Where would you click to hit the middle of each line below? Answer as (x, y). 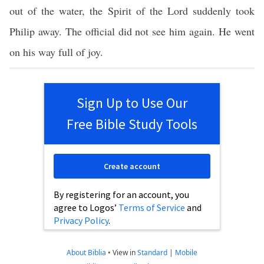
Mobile (186, 253)
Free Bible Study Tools (132, 124)
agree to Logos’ (86, 207)
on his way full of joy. (56, 52)
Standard (152, 253)
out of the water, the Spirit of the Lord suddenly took (132, 11)
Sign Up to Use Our (132, 103)
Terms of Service (152, 207)
